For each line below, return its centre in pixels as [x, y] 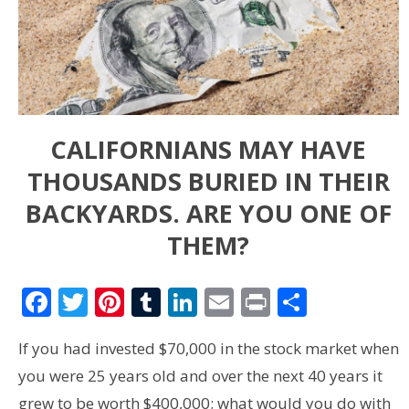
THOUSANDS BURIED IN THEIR [208, 181]
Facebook [115, 302]
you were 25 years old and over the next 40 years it [200, 376]
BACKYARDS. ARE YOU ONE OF [208, 213]
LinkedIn [256, 302]
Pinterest [185, 302]
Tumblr [210, 302]
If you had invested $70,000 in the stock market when [208, 349]
